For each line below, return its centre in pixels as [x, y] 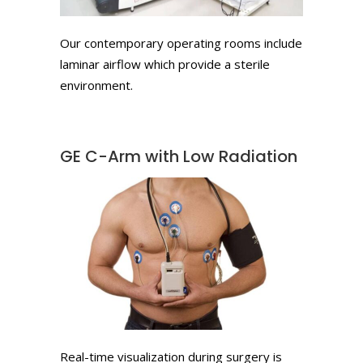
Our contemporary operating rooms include [181, 43]
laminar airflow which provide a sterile [165, 64]
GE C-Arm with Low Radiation [179, 156]
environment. [96, 85]
